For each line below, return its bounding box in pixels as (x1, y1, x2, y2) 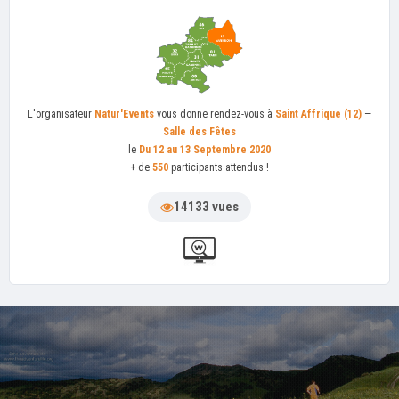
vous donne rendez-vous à (154, 107, 275, 120)
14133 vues (174, 198, 239, 215)
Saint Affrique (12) (275, 107, 362, 120)
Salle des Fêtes (163, 125, 236, 138)
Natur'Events (94, 107, 154, 120)
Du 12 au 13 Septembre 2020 (139, 142, 271, 156)
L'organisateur (28, 107, 94, 120)
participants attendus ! (168, 160, 269, 174)
